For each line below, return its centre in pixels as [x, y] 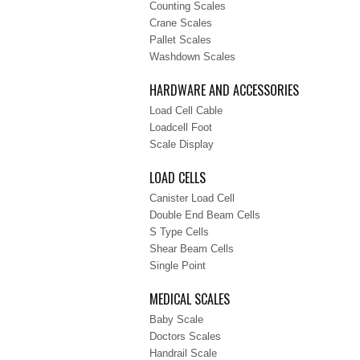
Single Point [178, 266]
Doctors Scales [185, 336]
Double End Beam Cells [205, 215]
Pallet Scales [180, 40]
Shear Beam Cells [192, 249]
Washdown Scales [192, 57]
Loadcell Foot [181, 127]
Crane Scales [181, 23]
